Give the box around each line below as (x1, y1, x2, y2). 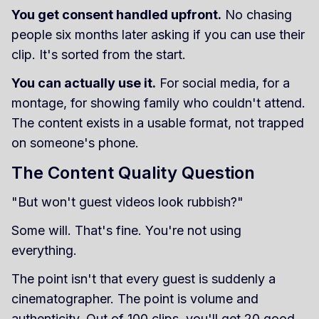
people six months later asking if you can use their (11, 26, 305, 42)
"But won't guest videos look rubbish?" (11, 194, 244, 209)
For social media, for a (156, 75, 290, 90)
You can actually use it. (11, 75, 156, 90)
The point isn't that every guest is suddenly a (11, 271, 276, 286)
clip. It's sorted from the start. (11, 46, 186, 62)
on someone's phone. (11, 135, 139, 150)
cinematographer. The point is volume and (11, 291, 258, 306)
